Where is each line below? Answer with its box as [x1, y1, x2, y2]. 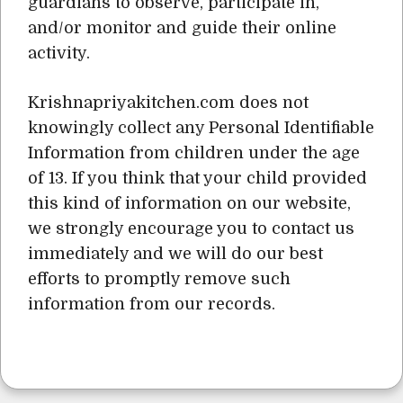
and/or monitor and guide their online [28, 19, 336, 37]
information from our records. [28, 295, 275, 313]
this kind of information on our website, [28, 194, 351, 212]
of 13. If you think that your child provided [28, 169, 367, 187]
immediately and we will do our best [28, 245, 323, 263]
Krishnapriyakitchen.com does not [28, 94, 309, 112]
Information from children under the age [28, 144, 360, 162]
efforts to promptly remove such [28, 270, 291, 288]
